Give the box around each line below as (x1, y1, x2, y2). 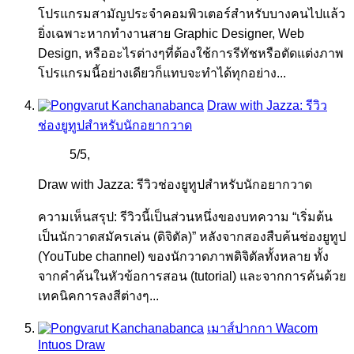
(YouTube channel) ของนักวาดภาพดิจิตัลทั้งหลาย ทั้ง (38, 250, 329, 264)
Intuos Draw (38, 338, 105, 352)
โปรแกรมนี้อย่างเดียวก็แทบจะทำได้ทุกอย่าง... (38, 66, 286, 81)
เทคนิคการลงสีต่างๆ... (38, 289, 159, 303)
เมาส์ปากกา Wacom (207, 322, 318, 336)
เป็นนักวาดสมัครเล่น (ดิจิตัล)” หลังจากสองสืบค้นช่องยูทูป (38, 230, 346, 244)
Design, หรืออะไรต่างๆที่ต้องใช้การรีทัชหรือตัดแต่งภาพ (38, 47, 344, 61)
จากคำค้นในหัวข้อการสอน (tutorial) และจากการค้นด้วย (38, 269, 346, 284)
